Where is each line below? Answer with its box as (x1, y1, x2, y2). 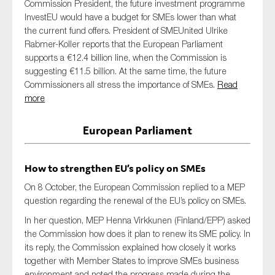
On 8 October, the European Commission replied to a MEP (25, 182, 245, 192)
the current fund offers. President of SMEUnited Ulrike (25, 25, 228, 36)
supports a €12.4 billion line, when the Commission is (25, 52, 227, 63)
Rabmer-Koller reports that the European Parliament (25, 39, 223, 49)
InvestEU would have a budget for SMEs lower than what (25, 12, 236, 22)
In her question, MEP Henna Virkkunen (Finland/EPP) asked (25, 215, 250, 225)
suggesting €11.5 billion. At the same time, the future (25, 66, 227, 76)
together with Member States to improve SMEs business (25, 255, 239, 266)
